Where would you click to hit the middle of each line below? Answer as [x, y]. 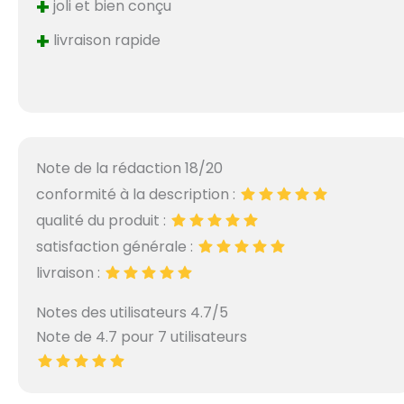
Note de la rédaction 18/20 [130, 169]
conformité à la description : [138, 195]
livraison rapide [106, 41]
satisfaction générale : [117, 247]
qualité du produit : [103, 221]
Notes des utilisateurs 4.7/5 [133, 313]
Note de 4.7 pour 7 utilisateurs [142, 337]
